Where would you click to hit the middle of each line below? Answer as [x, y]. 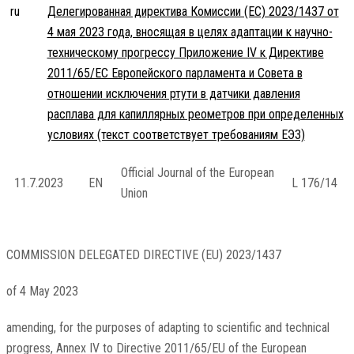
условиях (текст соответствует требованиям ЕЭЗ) [176, 135]
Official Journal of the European [197, 173]
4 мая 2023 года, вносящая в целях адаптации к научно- [190, 32]
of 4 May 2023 [42, 292]
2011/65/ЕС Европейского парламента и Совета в [175, 73]
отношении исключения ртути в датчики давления [173, 94]
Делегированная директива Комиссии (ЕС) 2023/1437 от [193, 12]
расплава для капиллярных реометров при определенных [195, 115]
